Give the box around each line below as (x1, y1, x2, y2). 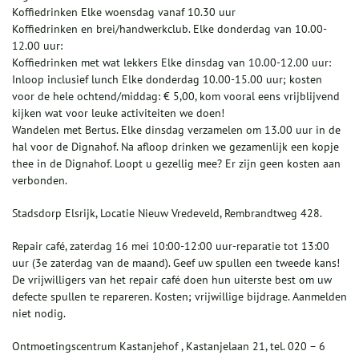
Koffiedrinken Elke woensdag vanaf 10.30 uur (12, 5, 236, 20)
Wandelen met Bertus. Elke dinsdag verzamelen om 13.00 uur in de (12, 123, 341, 138)
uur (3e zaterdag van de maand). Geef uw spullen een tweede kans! (12, 256, 340, 271)
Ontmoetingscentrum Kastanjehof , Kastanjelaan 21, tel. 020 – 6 (12, 339, 325, 354)
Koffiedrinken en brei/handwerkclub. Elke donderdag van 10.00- (12, 22, 327, 37)
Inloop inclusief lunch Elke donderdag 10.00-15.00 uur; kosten (12, 72, 322, 87)
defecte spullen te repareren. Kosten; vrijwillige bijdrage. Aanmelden (12, 289, 347, 305)
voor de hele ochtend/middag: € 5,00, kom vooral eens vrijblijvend (12, 89, 340, 104)
